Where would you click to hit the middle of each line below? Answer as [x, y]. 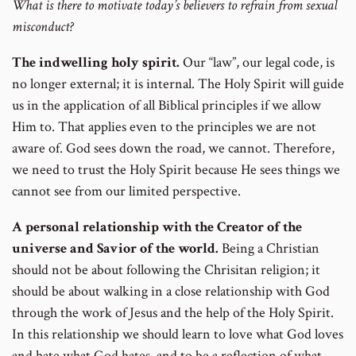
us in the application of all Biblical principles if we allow [166, 106]
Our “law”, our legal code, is [257, 63]
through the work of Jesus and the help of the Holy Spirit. [173, 313]
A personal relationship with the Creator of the [157, 227]
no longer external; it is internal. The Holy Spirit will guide [178, 84]
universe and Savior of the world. [115, 249]
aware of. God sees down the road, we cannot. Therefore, [173, 149]
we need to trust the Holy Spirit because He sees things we [176, 170]
